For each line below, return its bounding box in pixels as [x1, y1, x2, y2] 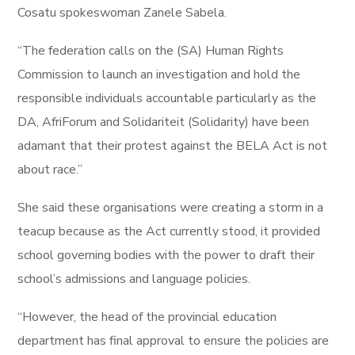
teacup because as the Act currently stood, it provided [17, 223, 321, 240]
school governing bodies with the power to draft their [17, 246, 315, 264]
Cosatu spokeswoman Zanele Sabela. [17, 4, 227, 21]
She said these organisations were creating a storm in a [17, 199, 324, 216]
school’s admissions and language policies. [17, 270, 251, 288]
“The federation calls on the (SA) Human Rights [17, 42, 284, 59]
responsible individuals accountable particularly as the [17, 90, 317, 107]
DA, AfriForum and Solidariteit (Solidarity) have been [17, 113, 310, 131]
